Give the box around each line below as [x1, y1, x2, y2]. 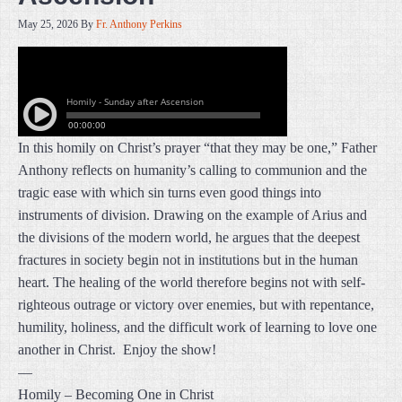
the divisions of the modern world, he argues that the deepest [18, 230, 360, 245]
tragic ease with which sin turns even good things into [18, 185, 321, 200]
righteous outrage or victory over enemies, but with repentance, [18, 297, 374, 312]
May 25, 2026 [18, 18, 78, 31]
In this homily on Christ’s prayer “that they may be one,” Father [18, 140, 377, 155]
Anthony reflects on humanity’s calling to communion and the [18, 162, 367, 178]
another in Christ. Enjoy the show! [18, 342, 216, 357]
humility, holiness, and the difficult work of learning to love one [18, 319, 377, 335]
